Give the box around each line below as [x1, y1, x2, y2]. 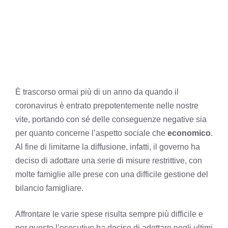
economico [167, 128, 211, 137]
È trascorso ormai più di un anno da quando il [15, 87, 179, 96]
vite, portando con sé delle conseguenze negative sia [15, 115, 207, 124]
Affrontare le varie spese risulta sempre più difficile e [15, 209, 203, 218]
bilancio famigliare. [15, 183, 83, 192]
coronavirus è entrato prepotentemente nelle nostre [15, 101, 198, 110]
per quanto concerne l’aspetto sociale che [15, 128, 167, 137]
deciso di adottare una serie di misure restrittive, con [15, 156, 202, 165]
